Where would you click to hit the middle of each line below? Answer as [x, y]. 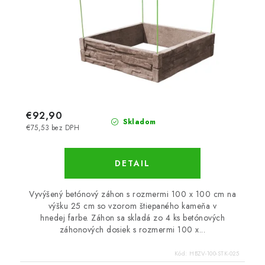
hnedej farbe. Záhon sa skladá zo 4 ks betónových [132, 217]
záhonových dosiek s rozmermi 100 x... [132, 229]
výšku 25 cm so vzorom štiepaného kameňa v [132, 206]
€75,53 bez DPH [53, 127]
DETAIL [132, 163]
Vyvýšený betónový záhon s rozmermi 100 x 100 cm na [132, 194]
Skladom [138, 122]
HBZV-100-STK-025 [214, 253]
